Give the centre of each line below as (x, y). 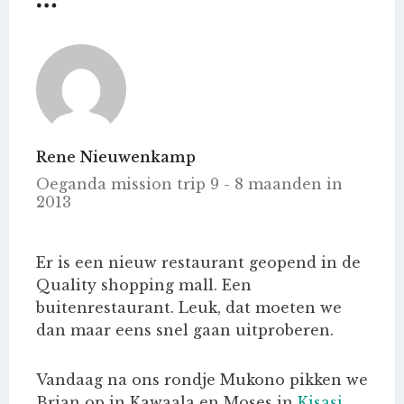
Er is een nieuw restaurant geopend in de (198, 263)
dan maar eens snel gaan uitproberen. (187, 331)
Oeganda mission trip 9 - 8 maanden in (189, 184)
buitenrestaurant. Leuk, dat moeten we (189, 308)
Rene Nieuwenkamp (116, 157)
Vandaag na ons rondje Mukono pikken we (202, 380)
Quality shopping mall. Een (144, 285)
